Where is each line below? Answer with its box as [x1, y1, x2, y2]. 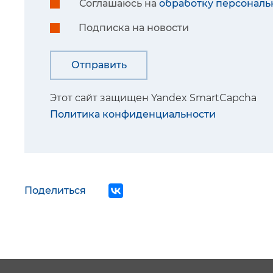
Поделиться [24, 184, 86, 196]
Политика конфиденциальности [50, 108, 216, 120]
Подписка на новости [79, 21, 189, 34]
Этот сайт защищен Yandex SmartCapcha [50, 91, 257, 104]
